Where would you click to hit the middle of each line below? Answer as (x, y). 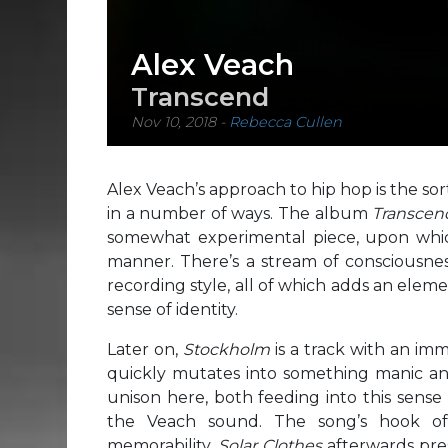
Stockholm (229, 349)
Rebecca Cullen (285, 122)
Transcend (200, 97)
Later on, (145, 349)
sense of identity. (172, 309)
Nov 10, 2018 (173, 122)
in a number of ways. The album (240, 213)
